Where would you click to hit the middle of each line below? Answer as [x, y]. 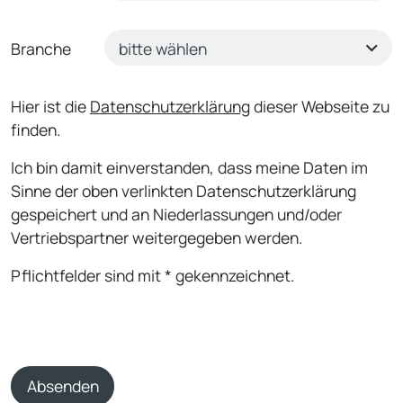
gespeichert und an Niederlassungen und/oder [176, 214]
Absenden [63, 386]
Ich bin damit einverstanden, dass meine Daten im [189, 167]
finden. [36, 129]
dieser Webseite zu [320, 106]
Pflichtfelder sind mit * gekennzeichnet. [152, 275]
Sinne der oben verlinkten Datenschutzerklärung [184, 190]
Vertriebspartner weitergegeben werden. [157, 237]
